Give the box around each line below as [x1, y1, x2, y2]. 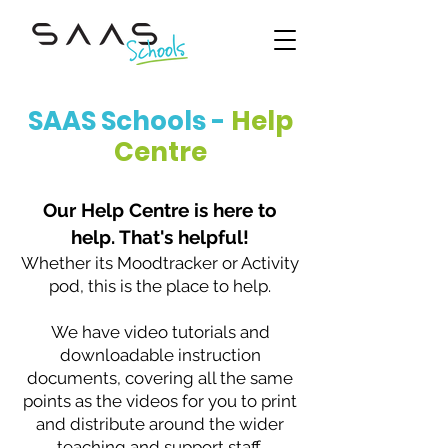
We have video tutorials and [50, 322, 270, 342]
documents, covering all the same [27, 368, 293, 388]
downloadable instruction [59, 345, 261, 365]
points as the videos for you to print [23, 391, 297, 411]
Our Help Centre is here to [43, 199, 277, 221]
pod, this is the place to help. [49, 276, 271, 296]
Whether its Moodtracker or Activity [21, 253, 299, 273]
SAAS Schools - [27, 103, 231, 139]
